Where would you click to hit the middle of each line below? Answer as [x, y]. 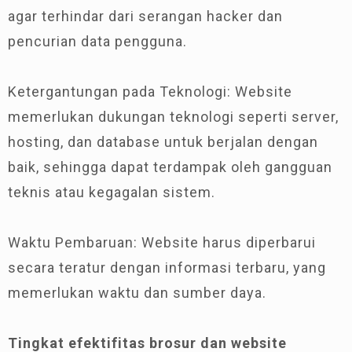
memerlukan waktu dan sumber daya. [137, 293]
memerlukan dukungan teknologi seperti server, [173, 117]
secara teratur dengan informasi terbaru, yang [167, 268]
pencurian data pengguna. [97, 41]
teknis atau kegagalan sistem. [112, 192]
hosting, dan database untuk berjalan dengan [163, 142]
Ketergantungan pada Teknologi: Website [150, 92]
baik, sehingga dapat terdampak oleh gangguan [170, 167]
